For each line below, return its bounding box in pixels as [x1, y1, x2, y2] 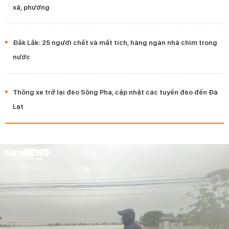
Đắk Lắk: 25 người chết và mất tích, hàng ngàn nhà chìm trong [13, 38, 217, 47]
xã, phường [13, 3, 50, 11]
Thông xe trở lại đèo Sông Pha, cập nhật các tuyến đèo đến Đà [13, 87, 218, 96]
